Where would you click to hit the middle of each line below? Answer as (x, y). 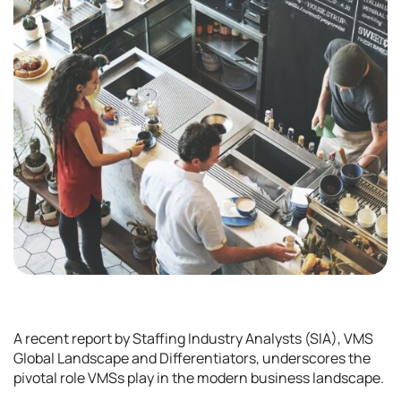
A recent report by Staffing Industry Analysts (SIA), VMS (193, 338)
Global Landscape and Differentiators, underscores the (192, 358)
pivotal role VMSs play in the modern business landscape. (199, 378)
